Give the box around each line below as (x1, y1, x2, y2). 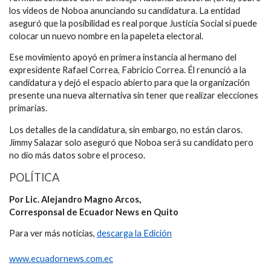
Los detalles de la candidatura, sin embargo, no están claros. (9, 125, 243, 135)
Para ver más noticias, (9, 228, 97, 239)
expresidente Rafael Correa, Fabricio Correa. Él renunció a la (9, 65, 246, 76)
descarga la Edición (97, 228, 172, 239)
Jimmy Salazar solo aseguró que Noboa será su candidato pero (9, 137, 253, 148)
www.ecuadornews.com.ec (9, 253, 113, 264)
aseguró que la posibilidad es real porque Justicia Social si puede (9, 18, 257, 28)
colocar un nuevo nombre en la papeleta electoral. (9, 30, 203, 41)
